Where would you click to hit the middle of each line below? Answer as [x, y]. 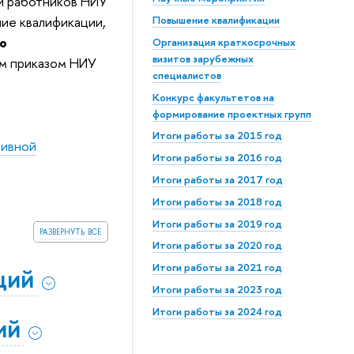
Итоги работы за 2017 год [217, 179]
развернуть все [71, 231]
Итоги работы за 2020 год [217, 245]
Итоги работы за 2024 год [217, 311]
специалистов [186, 75]
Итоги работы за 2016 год [217, 158]
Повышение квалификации [216, 19]
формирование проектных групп [232, 113]
